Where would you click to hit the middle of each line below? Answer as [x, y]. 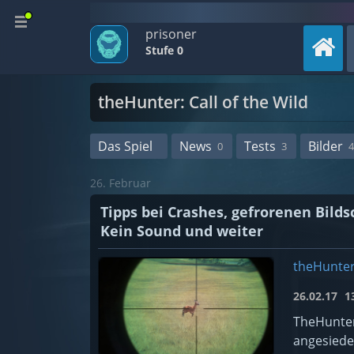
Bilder [326, 146]
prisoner [171, 34]
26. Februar [121, 183]
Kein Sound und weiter [182, 231]
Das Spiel [125, 146]
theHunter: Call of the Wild [203, 102]
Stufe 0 [164, 50]
